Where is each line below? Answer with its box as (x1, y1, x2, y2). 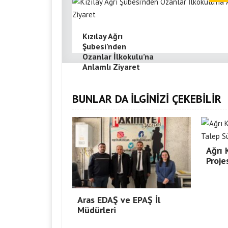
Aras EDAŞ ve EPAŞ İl (77, 194, 160, 206)
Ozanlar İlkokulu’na (82, 51, 154, 62)
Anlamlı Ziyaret (82, 62, 140, 72)
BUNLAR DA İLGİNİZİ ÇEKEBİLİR (72, 92, 221, 106)
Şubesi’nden (82, 41, 126, 51)
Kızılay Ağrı (82, 31, 123, 41)
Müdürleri (77, 204, 116, 216)
